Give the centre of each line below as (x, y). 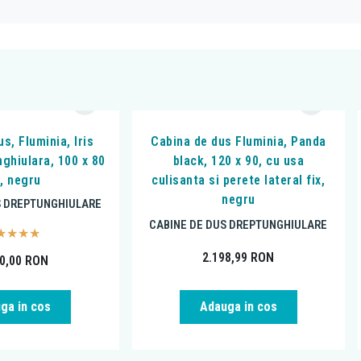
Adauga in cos (238, 306)
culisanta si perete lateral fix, (239, 180)
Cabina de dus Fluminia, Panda (239, 142)
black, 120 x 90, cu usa (239, 161)
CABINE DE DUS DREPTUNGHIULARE (239, 225)
